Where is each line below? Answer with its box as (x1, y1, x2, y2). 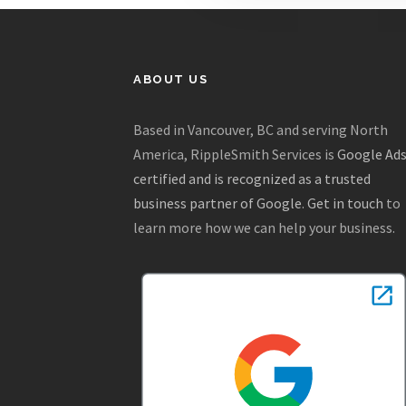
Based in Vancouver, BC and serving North (133, 121, 388, 140)
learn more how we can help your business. (133, 218, 395, 237)
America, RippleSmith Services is (133, 145, 337, 164)
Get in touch (307, 194, 383, 213)
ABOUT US (133, 72, 208, 87)
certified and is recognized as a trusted (133, 169, 371, 188)
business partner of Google (133, 194, 302, 213)
